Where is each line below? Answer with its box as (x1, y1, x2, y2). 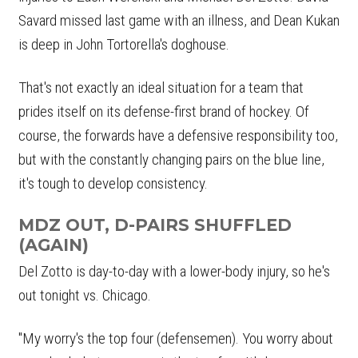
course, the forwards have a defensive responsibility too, (18, 125, 338, 145)
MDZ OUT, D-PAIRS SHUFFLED (18, 214, 292, 235)
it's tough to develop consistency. (18, 173, 208, 193)
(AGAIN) (18, 234, 89, 255)
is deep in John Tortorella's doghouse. (18, 34, 233, 54)
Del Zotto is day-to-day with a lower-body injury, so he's (18, 262, 330, 281)
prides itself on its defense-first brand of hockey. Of (18, 101, 309, 121)
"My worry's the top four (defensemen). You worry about (18, 329, 333, 348)
